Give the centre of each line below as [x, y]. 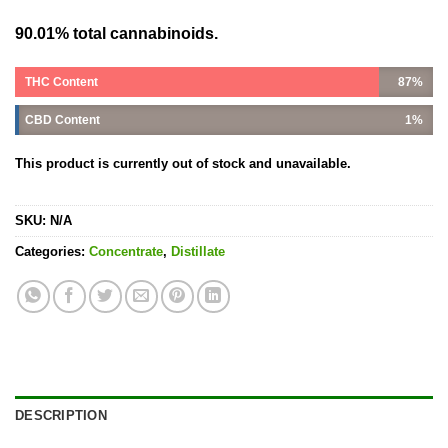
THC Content [61, 81]
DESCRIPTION [61, 416]
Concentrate [126, 252]
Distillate [198, 252]
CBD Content [62, 119]
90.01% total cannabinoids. [116, 34]
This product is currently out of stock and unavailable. [183, 163]
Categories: [52, 252]
